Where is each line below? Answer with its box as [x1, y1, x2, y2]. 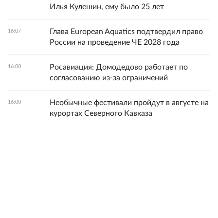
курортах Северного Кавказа [50, 109, 152, 117]
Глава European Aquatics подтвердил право [50, 28, 203, 36]
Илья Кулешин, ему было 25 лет [50, 3, 164, 11]
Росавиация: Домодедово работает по [50, 63, 188, 71]
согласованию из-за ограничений [50, 74, 168, 82]
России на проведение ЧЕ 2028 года [50, 38, 180, 46]
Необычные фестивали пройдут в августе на [50, 99, 209, 107]
